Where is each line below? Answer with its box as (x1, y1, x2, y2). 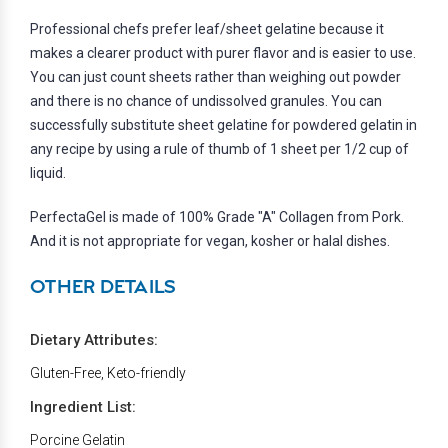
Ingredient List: (30, 398, 136, 417)
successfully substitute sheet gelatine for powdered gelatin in (30, 117, 417, 134)
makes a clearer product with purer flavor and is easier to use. (30, 45, 416, 62)
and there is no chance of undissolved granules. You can (30, 93, 382, 110)
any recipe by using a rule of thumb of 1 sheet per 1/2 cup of (30, 141, 409, 158)
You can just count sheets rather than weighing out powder (30, 69, 401, 86)
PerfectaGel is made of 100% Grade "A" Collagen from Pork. (30, 209, 404, 226)
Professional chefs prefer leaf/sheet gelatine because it (30, 21, 384, 38)
